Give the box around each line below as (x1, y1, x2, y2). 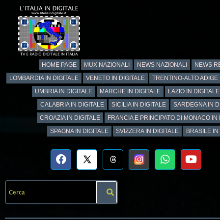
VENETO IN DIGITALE (86, 74, 145, 82)
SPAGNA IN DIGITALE (50, 127, 109, 135)
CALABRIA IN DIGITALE (40, 101, 104, 108)
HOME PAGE (41, 61, 77, 68)
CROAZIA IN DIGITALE (40, 114, 100, 121)
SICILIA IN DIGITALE (111, 101, 166, 108)
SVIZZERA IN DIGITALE (115, 127, 179, 135)
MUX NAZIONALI (83, 61, 130, 68)
